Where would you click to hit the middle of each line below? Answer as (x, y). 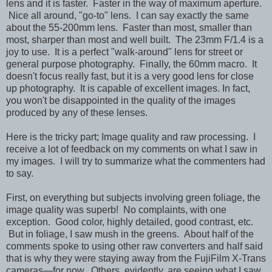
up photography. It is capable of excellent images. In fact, (128, 88)
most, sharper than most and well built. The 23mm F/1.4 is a (135, 39)
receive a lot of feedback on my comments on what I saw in (132, 149)
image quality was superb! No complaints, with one (116, 209)
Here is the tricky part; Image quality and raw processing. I (131, 137)
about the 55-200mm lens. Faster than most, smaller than (129, 27)
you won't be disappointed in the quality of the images (121, 100)
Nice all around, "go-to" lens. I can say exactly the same (127, 15)
